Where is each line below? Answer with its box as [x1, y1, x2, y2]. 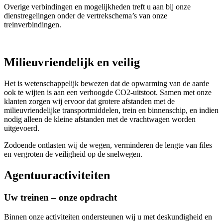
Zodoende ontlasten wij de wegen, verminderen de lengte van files [4, 141, 212, 150]
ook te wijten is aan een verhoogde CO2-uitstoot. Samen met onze [4, 88, 212, 97]
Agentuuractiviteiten [4, 169, 110, 182]
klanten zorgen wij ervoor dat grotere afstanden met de [4, 97, 175, 106]
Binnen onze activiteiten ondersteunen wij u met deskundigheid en [4, 212, 212, 221]
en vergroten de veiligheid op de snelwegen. [4, 150, 142, 159]
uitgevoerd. [4, 124, 39, 133]
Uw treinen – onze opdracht [4, 192, 117, 203]
